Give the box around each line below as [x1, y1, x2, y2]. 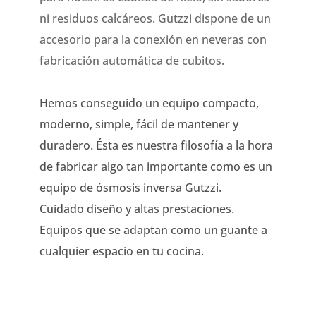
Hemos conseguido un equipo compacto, [39, 95, 259, 111]
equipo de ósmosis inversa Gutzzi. [39, 179, 221, 195]
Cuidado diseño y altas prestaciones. [39, 200, 234, 217]
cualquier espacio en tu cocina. [39, 243, 204, 259]
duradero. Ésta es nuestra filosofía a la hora [39, 137, 273, 153]
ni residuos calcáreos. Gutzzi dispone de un [39, 10, 271, 26]
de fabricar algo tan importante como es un [39, 158, 272, 174]
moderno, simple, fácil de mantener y [39, 116, 238, 132]
